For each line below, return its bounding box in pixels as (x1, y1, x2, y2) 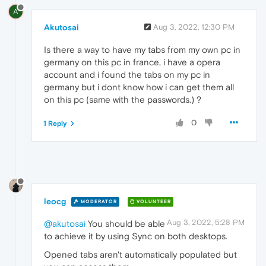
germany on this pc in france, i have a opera (44, 56, 220, 67)
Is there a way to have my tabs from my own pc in (44, 44, 240, 55)
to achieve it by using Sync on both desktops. (44, 230, 227, 241)
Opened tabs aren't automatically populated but (44, 249, 237, 259)
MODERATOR (79, 199, 117, 205)
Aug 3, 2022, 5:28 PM (167, 217, 245, 227)
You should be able (85, 218, 165, 229)
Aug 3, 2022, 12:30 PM (153, 22, 235, 31)
